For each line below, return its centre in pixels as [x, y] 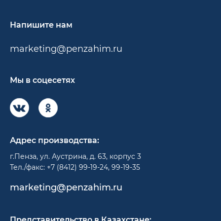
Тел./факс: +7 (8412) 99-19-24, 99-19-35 [75, 167]
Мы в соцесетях [42, 80]
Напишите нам [41, 25]
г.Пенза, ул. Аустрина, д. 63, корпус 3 [75, 156]
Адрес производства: [55, 140]
